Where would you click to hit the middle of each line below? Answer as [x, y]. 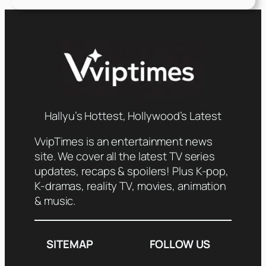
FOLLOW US [180, 244]
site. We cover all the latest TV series [125, 156]
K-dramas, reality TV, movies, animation [131, 186]
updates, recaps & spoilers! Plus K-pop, [132, 171]
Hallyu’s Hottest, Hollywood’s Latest [133, 115]
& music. [55, 201]
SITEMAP [70, 244]
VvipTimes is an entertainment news [123, 142]
